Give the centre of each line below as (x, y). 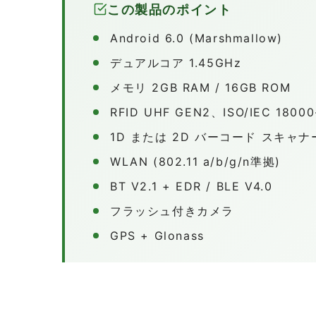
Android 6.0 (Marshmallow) (196, 38)
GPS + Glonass (157, 235)
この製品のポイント (170, 9)
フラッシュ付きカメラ (172, 211)
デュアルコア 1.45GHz (176, 62)
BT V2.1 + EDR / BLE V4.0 (192, 186)
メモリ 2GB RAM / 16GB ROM (201, 87)
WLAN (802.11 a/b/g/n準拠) (195, 161)
